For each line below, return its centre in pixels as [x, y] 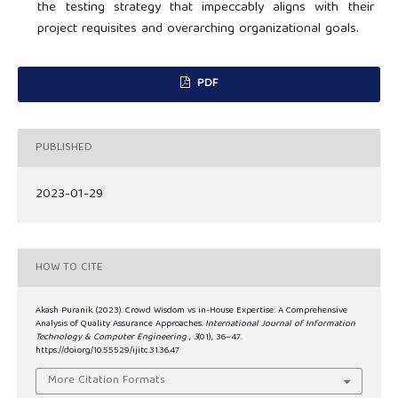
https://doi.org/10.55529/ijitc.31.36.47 [107, 351]
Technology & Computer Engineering [112, 338]
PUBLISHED [64, 147]
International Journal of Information [280, 325]
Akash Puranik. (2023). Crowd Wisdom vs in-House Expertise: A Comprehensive [191, 311]
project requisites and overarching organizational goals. [199, 30]
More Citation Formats [107, 380]
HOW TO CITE [69, 267]
